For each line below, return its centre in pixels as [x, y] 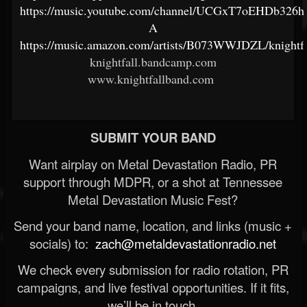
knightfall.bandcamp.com [153, 62]
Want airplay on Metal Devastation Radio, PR [153, 164]
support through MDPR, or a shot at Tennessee [153, 182]
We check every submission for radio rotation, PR [153, 269]
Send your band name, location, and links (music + [153, 225]
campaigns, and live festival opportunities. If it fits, [153, 287]
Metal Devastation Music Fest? [153, 199]
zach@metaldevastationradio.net [184, 243]
